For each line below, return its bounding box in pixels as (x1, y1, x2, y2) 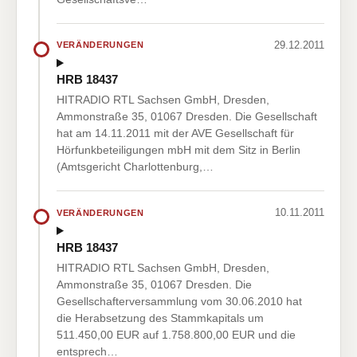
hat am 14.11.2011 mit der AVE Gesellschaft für (57, 127, 294, 140)
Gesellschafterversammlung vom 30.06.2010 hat (57, 294, 302, 308)
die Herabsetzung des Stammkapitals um (57, 311, 264, 324)
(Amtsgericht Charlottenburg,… (57, 160, 214, 174)
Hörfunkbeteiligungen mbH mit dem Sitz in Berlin (57, 143, 300, 157)
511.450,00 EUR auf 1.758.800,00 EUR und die (57, 328, 296, 341)
